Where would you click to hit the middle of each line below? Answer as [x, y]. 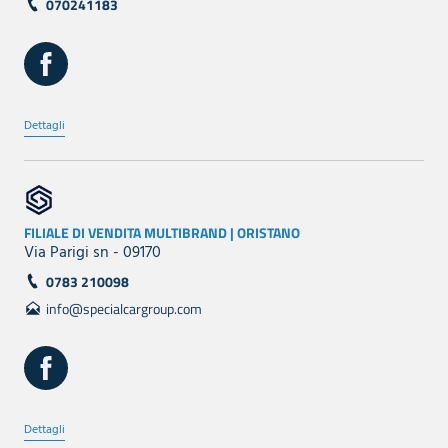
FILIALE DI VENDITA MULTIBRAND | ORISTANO [162, 232]
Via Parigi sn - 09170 [92, 252]
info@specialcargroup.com [124, 308]
